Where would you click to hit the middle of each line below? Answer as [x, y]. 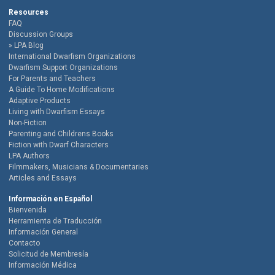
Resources [29, 13]
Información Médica [43, 265]
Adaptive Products [40, 101]
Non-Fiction [28, 123]
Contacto [24, 243]
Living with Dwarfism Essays [57, 112]
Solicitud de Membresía [48, 254]
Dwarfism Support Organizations [63, 68]
